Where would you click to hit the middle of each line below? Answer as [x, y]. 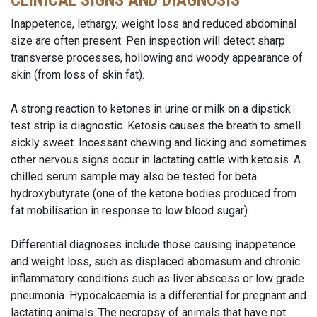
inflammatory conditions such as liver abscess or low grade [157, 278]
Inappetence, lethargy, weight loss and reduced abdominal [154, 24]
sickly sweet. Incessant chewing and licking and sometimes [158, 143]
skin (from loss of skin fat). [79, 75]
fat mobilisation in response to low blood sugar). [132, 211]
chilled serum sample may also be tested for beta [134, 177]
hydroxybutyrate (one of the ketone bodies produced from [154, 194]
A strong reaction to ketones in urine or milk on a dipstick [151, 109]
